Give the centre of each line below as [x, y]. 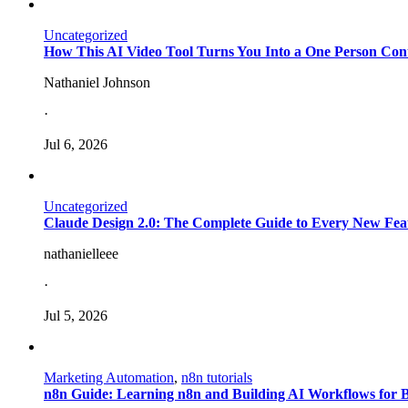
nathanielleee [81, 253]
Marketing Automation [109, 377]
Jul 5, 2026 [76, 315]
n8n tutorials [217, 377]
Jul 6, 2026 [76, 144]
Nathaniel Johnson [97, 82]
